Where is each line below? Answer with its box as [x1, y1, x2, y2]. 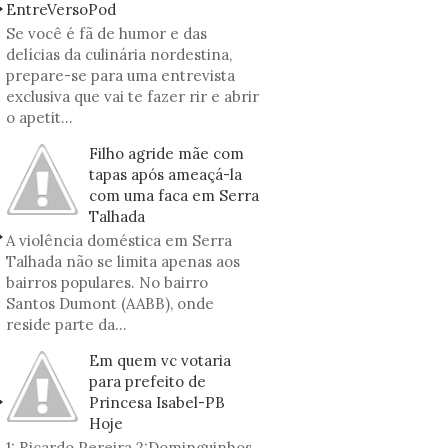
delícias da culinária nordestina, [6, 45, 232, 64]
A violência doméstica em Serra [6, 231, 232, 250]
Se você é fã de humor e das [6, 24, 207, 43]
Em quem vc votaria [89, 351, 231, 370]
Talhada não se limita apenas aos [6, 252, 240, 271]
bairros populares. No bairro [6, 273, 208, 292]
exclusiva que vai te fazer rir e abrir [6, 87, 259, 106]
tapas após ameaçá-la [89, 165, 242, 184]
